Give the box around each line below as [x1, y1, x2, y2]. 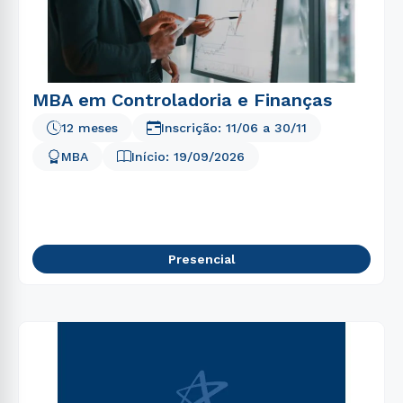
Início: [131, 149, 174, 164]
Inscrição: [161, 121, 226, 135]
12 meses [61, 121, 118, 135]
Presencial [167, 252, 236, 266]
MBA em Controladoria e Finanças [32, 89, 332, 111]
